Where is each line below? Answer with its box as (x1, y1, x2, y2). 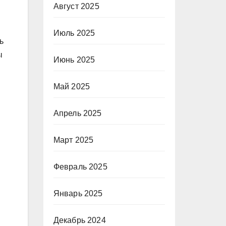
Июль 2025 (53, 29, 95, 37)
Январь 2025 (53, 189, 103, 198)
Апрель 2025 (53, 109, 102, 118)
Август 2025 (53, 2, 99, 11)
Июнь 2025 (53, 55, 95, 64)
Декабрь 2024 (53, 216, 106, 224)
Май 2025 (53, 82, 90, 91)
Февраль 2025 (53, 162, 107, 171)
